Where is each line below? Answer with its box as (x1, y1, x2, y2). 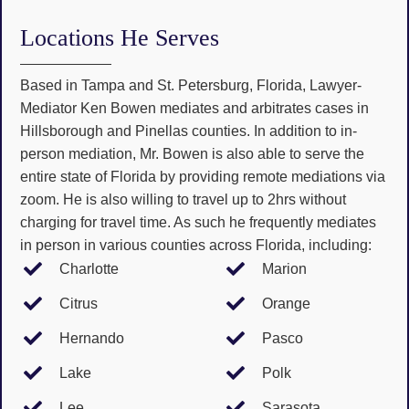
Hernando (59, 330, 124, 347)
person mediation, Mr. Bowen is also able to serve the (20, 146, 364, 163)
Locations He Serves (20, 25, 219, 52)
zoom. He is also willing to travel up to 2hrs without (20, 192, 346, 208)
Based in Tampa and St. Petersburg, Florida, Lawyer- (20, 78, 362, 94)
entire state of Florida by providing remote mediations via (20, 169, 385, 185)
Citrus (59, 296, 98, 312)
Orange (262, 296, 310, 312)
